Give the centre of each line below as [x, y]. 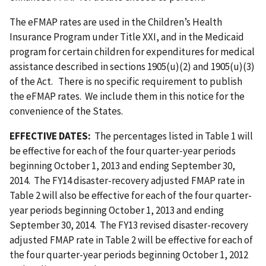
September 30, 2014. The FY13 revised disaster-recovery [129, 225]
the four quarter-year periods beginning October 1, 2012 [129, 254]
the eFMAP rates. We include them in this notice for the [127, 96]
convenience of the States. [66, 111]
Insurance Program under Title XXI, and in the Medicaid [127, 37]
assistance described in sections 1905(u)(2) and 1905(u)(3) [132, 66]
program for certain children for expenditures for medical [132, 51]
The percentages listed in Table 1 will [172, 136]
